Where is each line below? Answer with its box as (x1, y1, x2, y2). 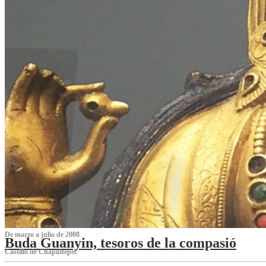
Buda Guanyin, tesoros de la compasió (5, 235, 236, 251)
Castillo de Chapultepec (5, 247, 77, 256)
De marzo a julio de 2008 (5, 230, 80, 239)
